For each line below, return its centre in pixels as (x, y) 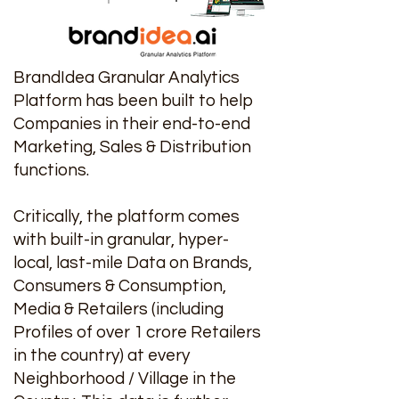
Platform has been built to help (133, 101)
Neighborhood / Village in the (125, 379)
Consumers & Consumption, (120, 286)
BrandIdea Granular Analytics (126, 77)
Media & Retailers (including (118, 309)
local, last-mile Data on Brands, (133, 263)
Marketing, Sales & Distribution (132, 147)
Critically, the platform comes (126, 216)
